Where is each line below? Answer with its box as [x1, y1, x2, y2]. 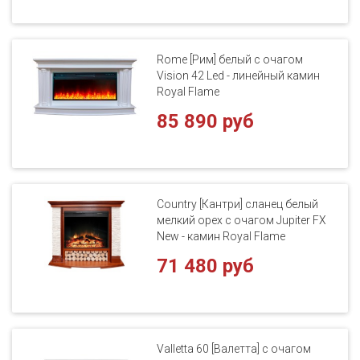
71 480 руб [157, 254, 255, 277]
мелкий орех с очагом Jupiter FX [157, 213, 327, 227]
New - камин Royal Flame [157, 229, 286, 243]
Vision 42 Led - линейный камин [157, 68, 321, 82]
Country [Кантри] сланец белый [157, 197, 319, 211]
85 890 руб [157, 109, 255, 133]
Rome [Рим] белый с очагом [157, 52, 304, 66]
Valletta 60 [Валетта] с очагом [157, 342, 312, 355]
